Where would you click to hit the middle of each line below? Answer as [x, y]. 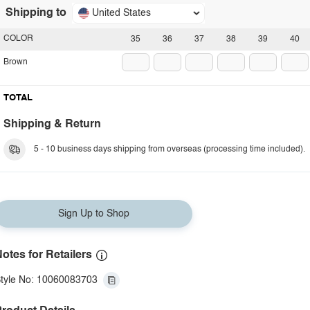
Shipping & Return [52, 125]
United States [121, 13]
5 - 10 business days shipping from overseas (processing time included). [170, 149]
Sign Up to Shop [93, 214]
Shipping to [36, 13]
